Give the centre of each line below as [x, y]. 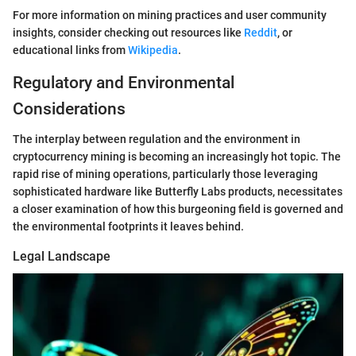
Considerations [69, 108]
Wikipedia [153, 50]
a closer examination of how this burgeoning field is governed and [178, 209]
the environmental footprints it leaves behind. [128, 227]
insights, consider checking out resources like [128, 32]
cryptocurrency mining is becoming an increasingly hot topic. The [177, 157]
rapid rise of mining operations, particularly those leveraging [165, 174]
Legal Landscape [62, 257]
